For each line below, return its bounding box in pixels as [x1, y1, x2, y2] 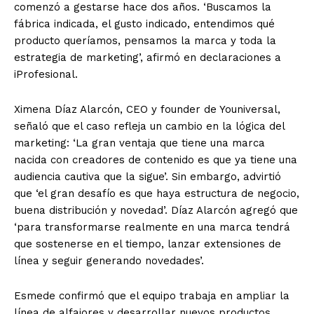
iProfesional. [14, 68, 78, 81]
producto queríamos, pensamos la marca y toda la [14, 34, 276, 48]
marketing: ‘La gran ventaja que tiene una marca [14, 137, 265, 150]
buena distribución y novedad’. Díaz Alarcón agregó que [14, 204, 298, 217]
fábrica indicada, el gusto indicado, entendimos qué [14, 18, 275, 31]
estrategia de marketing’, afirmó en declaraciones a [14, 51, 281, 64]
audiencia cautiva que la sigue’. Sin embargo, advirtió [14, 170, 281, 184]
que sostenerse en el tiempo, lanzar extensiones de [14, 238, 281, 251]
